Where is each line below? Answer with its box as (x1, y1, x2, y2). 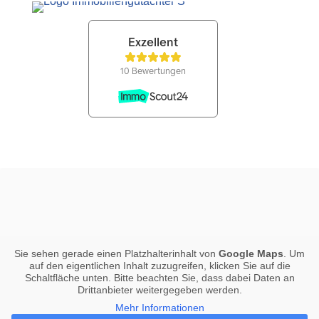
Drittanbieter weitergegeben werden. (77, 283, 242, 296)
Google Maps (219, 247, 283, 259)
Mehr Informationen (115, 301, 204, 313)
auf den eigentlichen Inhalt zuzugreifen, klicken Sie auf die (28, 259, 291, 271)
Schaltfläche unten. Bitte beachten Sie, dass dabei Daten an (24, 271, 295, 283)
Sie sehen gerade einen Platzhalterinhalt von (14, 247, 219, 259)
